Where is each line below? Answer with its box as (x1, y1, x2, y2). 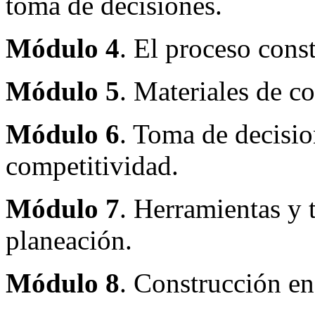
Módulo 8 (6, 267, 120, 298)
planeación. (6, 224, 132, 255)
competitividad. (6, 150, 179, 181)
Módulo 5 (6, 75, 120, 106)
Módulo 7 (6, 193, 120, 224)
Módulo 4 (6, 32, 120, 63)
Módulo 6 (6, 118, 120, 149)
